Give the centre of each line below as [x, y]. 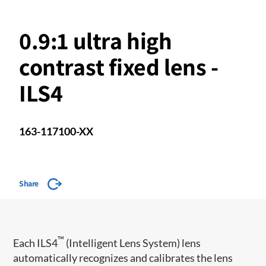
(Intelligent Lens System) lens [133, 243]
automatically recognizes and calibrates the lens [123, 257]
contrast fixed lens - [119, 66]
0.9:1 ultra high [96, 40]
